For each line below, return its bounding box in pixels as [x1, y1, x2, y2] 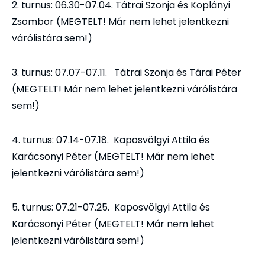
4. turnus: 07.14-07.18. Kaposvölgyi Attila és [12, 133, 209, 147]
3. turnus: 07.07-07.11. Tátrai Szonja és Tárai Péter [12, 66, 241, 80]
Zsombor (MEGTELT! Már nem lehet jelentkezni [12, 15, 229, 29]
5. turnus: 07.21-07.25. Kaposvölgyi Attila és [12, 201, 210, 215]
